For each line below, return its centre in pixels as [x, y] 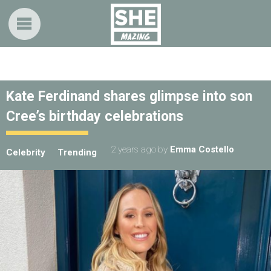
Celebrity [26, 152]
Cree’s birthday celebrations [95, 116]
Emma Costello [202, 149]
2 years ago [133, 149]
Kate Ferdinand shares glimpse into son [129, 96]
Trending [77, 152]
